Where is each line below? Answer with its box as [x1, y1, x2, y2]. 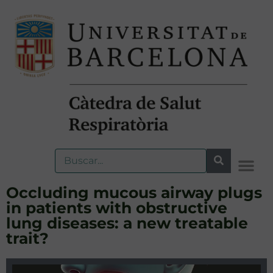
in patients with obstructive [6, 198, 227, 217]
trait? [6, 229, 49, 247]
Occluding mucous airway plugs [6, 183, 262, 202]
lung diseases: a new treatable [6, 213, 248, 232]
